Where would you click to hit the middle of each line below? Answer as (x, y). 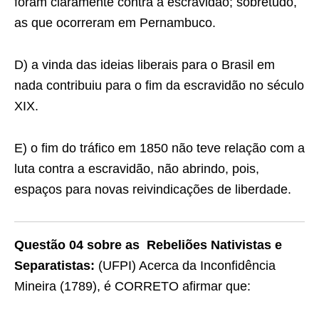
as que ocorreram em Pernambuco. (115, 23)
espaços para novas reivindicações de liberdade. (153, 189)
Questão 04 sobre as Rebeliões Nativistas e (148, 245)
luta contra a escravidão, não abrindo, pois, (137, 169)
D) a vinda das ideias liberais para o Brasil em (145, 65)
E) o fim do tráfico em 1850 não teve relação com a (159, 148)
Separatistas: (54, 266)
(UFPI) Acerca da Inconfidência (185, 266)
